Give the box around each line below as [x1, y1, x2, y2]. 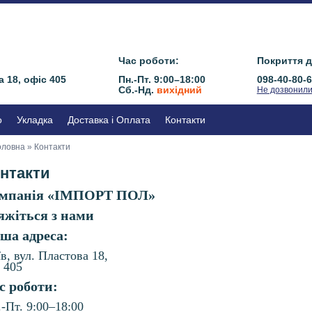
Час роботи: [118, 55, 179, 66]
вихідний [156, 84, 202, 95]
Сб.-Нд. [118, 84, 157, 95]
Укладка [17, 114, 53, 125]
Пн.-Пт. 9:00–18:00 [118, 74, 205, 85]
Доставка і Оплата [68, 114, 150, 125]
